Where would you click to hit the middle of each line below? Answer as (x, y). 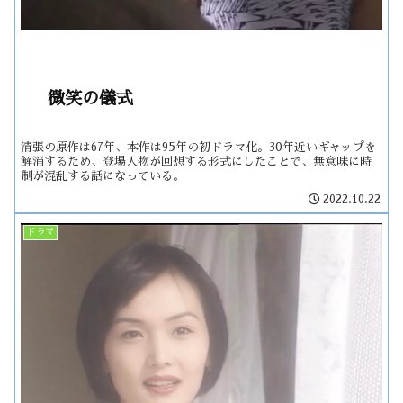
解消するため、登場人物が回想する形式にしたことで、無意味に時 (197, 161)
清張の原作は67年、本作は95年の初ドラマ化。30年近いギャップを (199, 147)
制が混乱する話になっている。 (103, 175)
